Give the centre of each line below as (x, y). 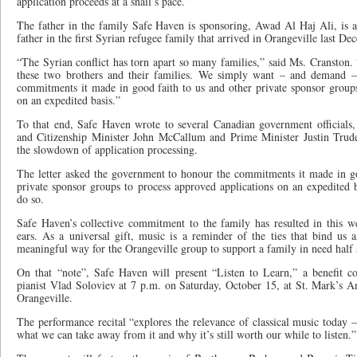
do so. (30, 199)
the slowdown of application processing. (107, 149)
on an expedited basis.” (69, 100)
